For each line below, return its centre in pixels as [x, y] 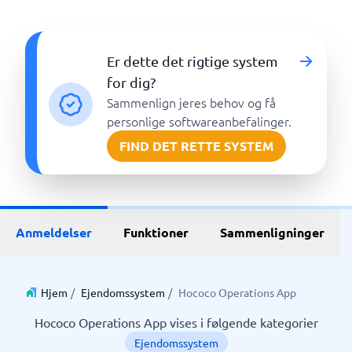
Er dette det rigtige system [193, 61]
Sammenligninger [272, 232]
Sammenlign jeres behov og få [192, 102]
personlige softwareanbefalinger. [200, 121]
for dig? [132, 82]
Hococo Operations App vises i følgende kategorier [176, 322]
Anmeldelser [54, 232]
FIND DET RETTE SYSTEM [197, 146]
